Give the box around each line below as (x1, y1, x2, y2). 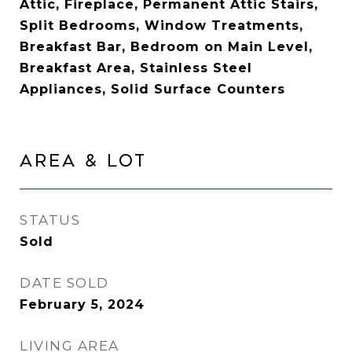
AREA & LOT (20, 152, 147, 170)
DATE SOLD (20, 275, 109, 291)
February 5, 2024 (20, 297, 145, 312)
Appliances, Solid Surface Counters (20, 82, 285, 97)
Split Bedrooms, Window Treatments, (20, 18, 303, 33)
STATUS (20, 212, 80, 228)
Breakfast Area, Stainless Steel (20, 60, 252, 75)
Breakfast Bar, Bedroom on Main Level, (20, 39, 313, 54)
